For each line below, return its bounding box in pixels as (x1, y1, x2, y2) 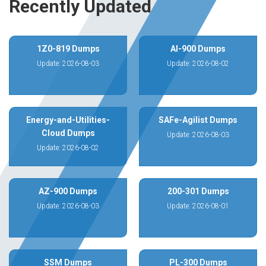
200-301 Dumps (167, 186, 229, 196)
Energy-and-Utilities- (26, 115, 110, 125)
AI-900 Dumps (170, 44, 226, 53)
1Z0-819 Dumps (36, 44, 100, 53)
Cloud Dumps (41, 128, 95, 138)
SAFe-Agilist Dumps (159, 115, 237, 125)
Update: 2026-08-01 (167, 202, 229, 210)
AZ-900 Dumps (39, 186, 97, 196)
